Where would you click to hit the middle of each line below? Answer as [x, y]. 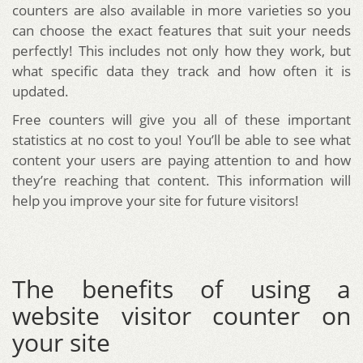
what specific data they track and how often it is [181, 71]
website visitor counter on [181, 316]
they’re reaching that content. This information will [181, 181]
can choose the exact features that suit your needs [181, 31]
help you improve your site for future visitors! [156, 201]
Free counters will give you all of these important [181, 120]
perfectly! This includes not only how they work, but [181, 51]
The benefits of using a [181, 289]
